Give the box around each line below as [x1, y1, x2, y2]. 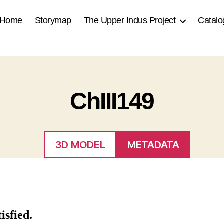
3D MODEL [55, 138, 105, 151]
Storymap [34, 15, 71, 26]
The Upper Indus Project [83, 15, 176, 26]
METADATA [127, 138, 179, 151]
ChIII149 [69, 87, 154, 114]
